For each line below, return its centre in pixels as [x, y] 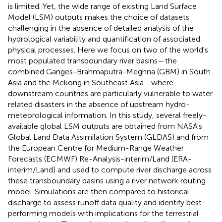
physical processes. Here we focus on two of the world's [108, 50]
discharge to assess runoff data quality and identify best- [107, 202]
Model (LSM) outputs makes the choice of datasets [99, 17]
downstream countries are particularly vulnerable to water [110, 93]
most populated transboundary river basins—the [92, 60]
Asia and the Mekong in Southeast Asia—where [91, 82]
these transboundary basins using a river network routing [107, 180]
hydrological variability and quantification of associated [104, 39]
